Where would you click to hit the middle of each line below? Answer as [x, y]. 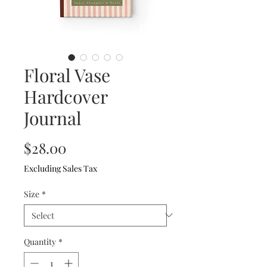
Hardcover [66, 96]
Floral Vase [67, 75]
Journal [53, 118]
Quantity [40, 241]
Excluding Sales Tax [60, 168]
